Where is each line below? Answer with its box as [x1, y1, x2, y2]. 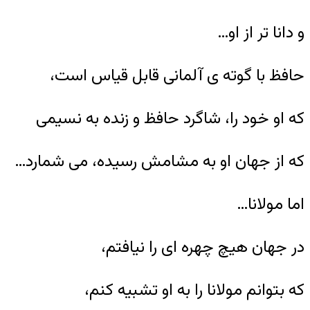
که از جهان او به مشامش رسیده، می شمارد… [15, 148, 304, 175]
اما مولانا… [237, 191, 304, 218]
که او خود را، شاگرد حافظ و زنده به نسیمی [36, 105, 304, 132]
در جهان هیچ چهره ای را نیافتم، [101, 234, 304, 261]
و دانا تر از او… [217, 19, 304, 46]
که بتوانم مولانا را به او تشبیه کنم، [84, 277, 304, 304]
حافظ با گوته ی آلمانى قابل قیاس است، [50, 62, 304, 89]
